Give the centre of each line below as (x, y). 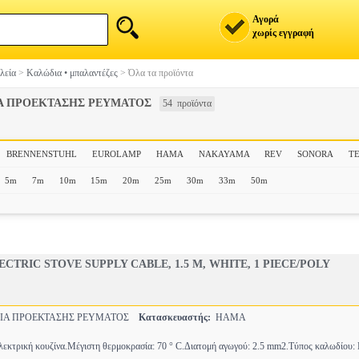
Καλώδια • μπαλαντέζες (72, 73)
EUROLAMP (116, 154)
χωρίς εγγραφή (283, 33)
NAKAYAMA (224, 154)
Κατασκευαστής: (175, 317)
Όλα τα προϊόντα (161, 73)
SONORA (316, 154)
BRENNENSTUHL (41, 154)
